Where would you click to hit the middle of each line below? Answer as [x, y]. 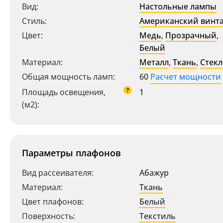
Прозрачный [191, 35]
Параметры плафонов [71, 153]
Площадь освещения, [64, 92]
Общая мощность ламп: [68, 77]
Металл [154, 62]
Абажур [154, 173]
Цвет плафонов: [53, 202]
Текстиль [158, 216]
